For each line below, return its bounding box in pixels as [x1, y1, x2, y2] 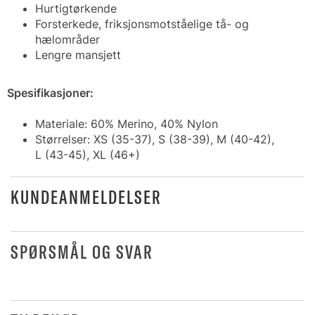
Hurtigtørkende [35, 1, 117, 15]
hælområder [35, 32, 100, 46]
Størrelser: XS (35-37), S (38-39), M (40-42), [35, 132, 274, 146]
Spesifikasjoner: [7, 86, 94, 100]
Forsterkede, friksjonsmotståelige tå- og [35, 17, 249, 31]
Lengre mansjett [35, 48, 121, 62]
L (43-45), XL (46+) [35, 148, 140, 162]
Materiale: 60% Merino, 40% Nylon [35, 117, 218, 131]
